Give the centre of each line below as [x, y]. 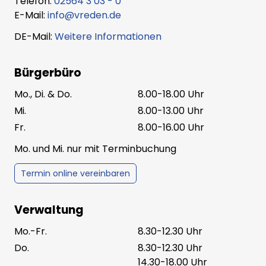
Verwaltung [49, 210]
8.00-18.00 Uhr [171, 94]
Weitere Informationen [108, 37]
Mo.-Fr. [31, 232]
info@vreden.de [84, 15]
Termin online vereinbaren [75, 174]
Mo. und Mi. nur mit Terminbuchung [95, 149]
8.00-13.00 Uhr [171, 111]
